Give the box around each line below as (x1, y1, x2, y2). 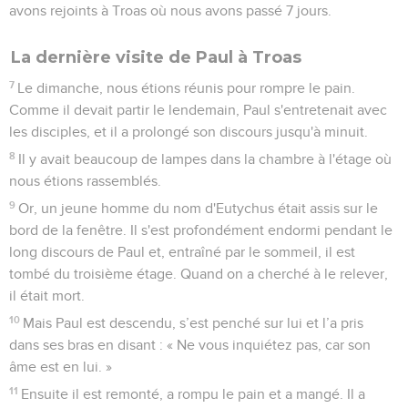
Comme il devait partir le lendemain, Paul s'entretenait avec (9, 102, 387, 117)
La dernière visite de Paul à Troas (11, 46, 301, 67)
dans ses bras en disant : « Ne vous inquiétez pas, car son (9, 337, 371, 352)
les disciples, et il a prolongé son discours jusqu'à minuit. (9, 124, 368, 139)
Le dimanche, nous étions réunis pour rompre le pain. (17, 80, 356, 96)
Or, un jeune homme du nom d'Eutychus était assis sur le (18, 200, 379, 216)
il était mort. (9, 288, 85, 303)
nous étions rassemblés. (9, 173, 161, 189)
